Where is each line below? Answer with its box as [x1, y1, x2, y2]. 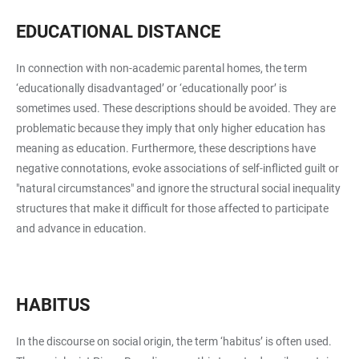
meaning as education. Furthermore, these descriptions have [16, 142, 316, 155]
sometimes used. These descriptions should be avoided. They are [16, 102, 336, 115]
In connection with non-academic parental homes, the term [16, 62, 307, 75]
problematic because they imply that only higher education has [16, 122, 325, 135]
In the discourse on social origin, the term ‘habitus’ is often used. [16, 335, 332, 348]
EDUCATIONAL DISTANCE [16, 22, 220, 42]
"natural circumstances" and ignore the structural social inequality [16, 182, 341, 195]
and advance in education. [16, 222, 147, 235]
